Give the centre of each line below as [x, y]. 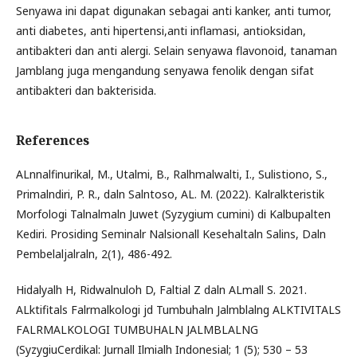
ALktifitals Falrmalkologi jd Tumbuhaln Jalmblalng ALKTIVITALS [178, 309]
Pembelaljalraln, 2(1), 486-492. [94, 253]
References [53, 140]
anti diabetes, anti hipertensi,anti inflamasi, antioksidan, [161, 30]
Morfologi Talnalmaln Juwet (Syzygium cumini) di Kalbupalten [173, 214]
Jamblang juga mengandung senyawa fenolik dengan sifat [165, 70]
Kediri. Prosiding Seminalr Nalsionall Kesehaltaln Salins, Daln [171, 233]
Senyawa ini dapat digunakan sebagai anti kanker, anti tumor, [174, 10]
